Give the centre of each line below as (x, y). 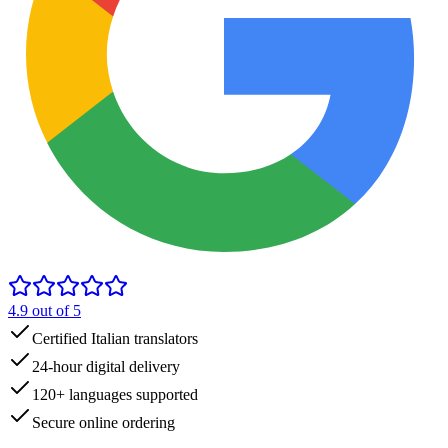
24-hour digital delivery (106, 366)
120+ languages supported (115, 394)
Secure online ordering (103, 422)
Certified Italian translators (115, 338)
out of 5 (56, 310)
